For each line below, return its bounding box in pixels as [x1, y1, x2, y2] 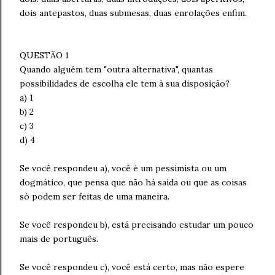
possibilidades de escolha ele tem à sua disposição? [20, 78, 230, 89]
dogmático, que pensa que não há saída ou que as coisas [20, 177, 247, 188]
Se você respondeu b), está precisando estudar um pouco [20, 219, 254, 230]
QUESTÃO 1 [20, 50, 69, 61]
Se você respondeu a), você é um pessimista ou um [20, 163, 227, 174]
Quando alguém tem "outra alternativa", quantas [20, 64, 213, 75]
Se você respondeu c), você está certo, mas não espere [20, 261, 244, 273]
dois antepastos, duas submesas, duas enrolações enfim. [20, 7, 247, 18]
